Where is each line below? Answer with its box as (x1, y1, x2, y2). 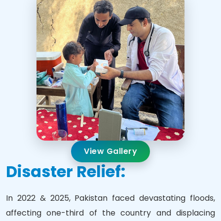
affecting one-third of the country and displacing (6, 207, 215, 219)
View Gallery (84, 146, 137, 157)
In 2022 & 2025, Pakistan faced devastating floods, (6, 192, 215, 204)
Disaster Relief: (6, 160, 125, 183)
